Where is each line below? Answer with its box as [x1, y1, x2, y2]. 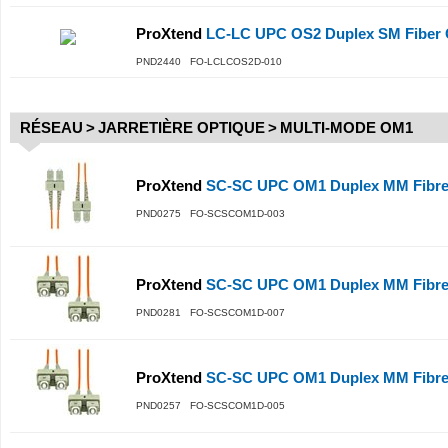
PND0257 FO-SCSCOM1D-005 [136, 400, 285, 411]
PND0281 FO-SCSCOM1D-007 [136, 307, 285, 318]
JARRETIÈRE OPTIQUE [98, 119, 265, 136]
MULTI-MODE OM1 [280, 119, 413, 136]
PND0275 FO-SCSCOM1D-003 [136, 208, 285, 219]
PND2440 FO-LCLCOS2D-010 [136, 56, 282, 67]
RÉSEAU [20, 119, 83, 136]
